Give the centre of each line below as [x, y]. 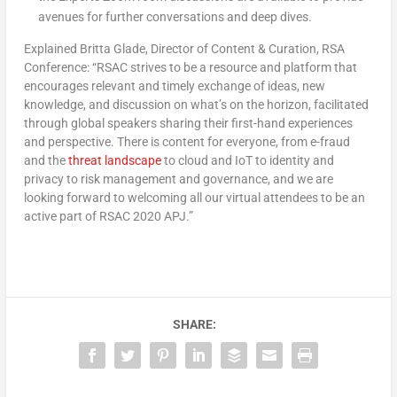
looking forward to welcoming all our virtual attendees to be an [194, 198]
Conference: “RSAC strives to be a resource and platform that [190, 68]
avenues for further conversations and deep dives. [175, 17]
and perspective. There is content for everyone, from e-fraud [187, 142]
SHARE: [194, 325]
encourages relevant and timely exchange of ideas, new [174, 86]
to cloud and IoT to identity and [247, 161]
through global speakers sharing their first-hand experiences [188, 124]
